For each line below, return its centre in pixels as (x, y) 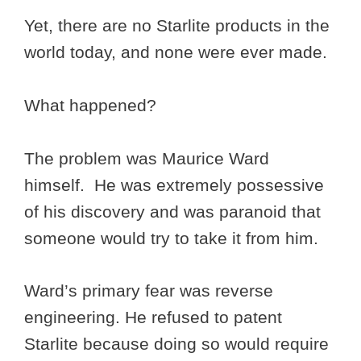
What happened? (90, 106)
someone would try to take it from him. (174, 239)
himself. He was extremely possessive (174, 185)
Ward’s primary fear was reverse (149, 290)
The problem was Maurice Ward (147, 159)
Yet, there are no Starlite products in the (177, 26)
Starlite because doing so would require (176, 343)
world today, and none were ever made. (176, 52)
